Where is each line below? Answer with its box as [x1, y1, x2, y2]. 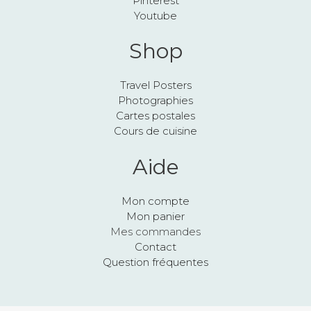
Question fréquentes [103, 255, 208, 269]
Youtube [134, 8, 177, 22]
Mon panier [126, 209, 185, 223]
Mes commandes [110, 224, 201, 238]
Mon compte [121, 194, 190, 208]
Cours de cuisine [114, 124, 197, 138]
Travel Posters [119, 78, 192, 92]
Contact [135, 239, 176, 253]
